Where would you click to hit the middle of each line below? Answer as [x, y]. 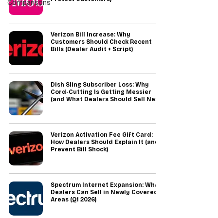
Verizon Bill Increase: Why [91, 35]
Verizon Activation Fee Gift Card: [102, 135]
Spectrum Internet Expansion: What [106, 185]
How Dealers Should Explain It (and [105, 142]
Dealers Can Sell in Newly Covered [104, 192]
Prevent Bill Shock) [79, 149]
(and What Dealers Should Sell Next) [107, 99]
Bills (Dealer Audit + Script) [92, 49]
